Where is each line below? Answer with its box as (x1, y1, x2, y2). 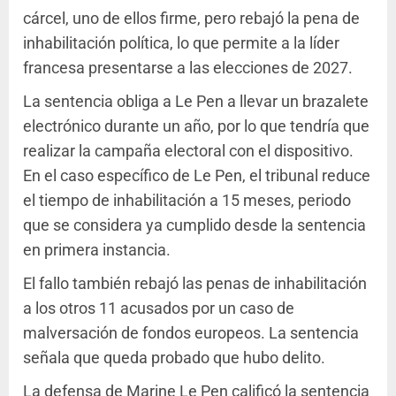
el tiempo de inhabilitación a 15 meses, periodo (23, 191, 351, 209)
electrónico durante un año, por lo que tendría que (23, 117, 369, 135)
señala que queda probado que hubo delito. (23, 348, 325, 367)
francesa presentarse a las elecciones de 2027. (23, 58, 353, 77)
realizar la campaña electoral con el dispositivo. (23, 141, 354, 160)
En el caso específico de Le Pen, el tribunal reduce (23, 166, 370, 185)
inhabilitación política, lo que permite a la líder (23, 34, 339, 52)
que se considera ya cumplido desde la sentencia (23, 216, 366, 234)
